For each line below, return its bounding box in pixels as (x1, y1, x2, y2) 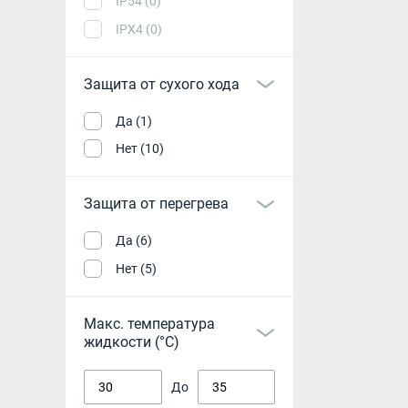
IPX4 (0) (116, 21, 162, 36)
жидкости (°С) (84, 332, 179, 351)
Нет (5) (116, 260, 157, 276)
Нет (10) (116, 141, 164, 157)
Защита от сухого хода (84, 75, 240, 93)
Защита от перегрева (84, 195, 229, 213)
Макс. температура (84, 314, 215, 332)
